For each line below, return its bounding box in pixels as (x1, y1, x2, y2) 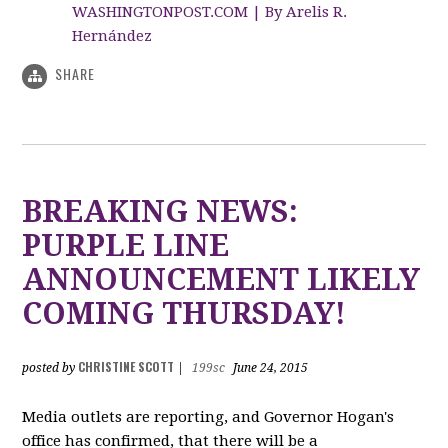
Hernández (72, 27, 153, 46)
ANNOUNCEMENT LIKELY (22, 261, 421, 297)
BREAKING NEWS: (22, 193, 299, 229)
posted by (22, 360, 79, 375)
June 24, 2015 (230, 360, 309, 375)
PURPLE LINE (22, 227, 230, 263)
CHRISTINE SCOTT (78, 357, 175, 375)
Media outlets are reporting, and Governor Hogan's (22, 407, 395, 426)
